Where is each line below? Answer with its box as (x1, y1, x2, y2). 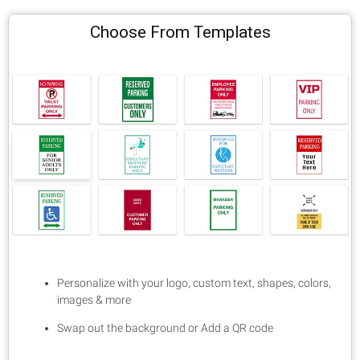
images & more (57, 292, 131, 306)
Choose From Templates (89, 22, 271, 43)
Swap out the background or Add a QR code (57, 321, 273, 334)
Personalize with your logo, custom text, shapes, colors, (57, 276, 331, 289)
